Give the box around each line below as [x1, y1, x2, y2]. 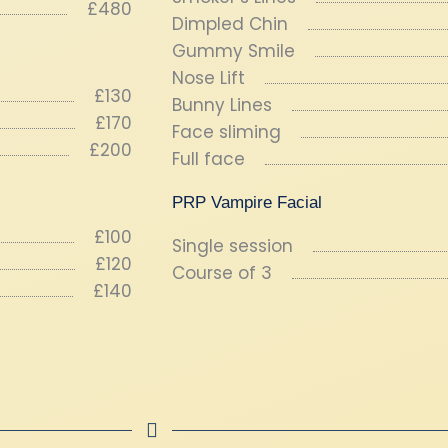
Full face [172, 147, 245, 171]
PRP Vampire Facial [172, 193, 322, 212]
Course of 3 [172, 261, 272, 285]
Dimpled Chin [172, 12, 288, 36]
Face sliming [172, 120, 281, 144]
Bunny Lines [172, 93, 272, 117]
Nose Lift [172, 66, 245, 90]
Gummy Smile [172, 39, 295, 63]
